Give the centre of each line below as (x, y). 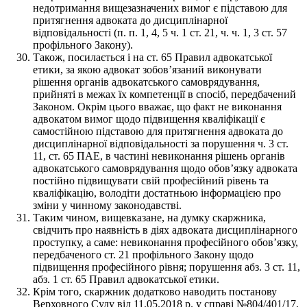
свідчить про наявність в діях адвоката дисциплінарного (165, 230)
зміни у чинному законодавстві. (107, 205)
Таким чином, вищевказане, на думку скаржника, (149, 217)
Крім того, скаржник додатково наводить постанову (155, 291)
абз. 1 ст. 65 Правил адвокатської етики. (126, 279)
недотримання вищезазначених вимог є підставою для (160, 8)
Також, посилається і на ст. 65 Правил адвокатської (152, 57)
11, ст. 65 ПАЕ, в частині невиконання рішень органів (159, 156)
